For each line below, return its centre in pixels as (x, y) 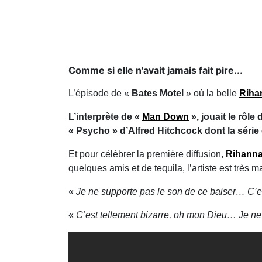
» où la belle (211, 93)
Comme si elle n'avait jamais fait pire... (156, 70)
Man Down (166, 117)
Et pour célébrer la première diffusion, (147, 154)
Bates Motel (158, 93)
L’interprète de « (105, 117)
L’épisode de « (100, 93)
